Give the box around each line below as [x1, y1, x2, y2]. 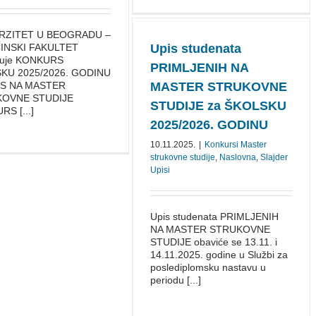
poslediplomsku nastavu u [150, 262, 266, 273]
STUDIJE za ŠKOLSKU [150, 99, 286, 113]
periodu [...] [150, 274, 201, 286]
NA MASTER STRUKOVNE [150, 224, 270, 235]
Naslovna [219, 152, 256, 162]
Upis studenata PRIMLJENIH [150, 211, 279, 222]
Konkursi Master [205, 140, 267, 150]
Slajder [260, 152, 288, 162]
